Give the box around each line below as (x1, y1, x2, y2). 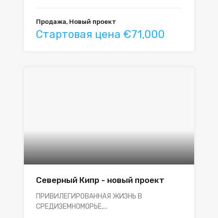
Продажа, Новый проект (36, 18, 116, 25)
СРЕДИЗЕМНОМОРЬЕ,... (36, 202, 108, 211)
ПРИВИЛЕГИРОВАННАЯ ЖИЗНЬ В (36, 192, 142, 200)
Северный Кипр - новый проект (36, 175, 164, 185)
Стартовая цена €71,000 (36, 28, 165, 41)
